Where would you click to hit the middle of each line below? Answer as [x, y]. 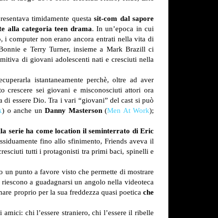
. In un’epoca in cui [123, 29]
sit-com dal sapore [124, 18]
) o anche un [23, 110]
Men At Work [128, 110]
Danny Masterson [73, 110]
